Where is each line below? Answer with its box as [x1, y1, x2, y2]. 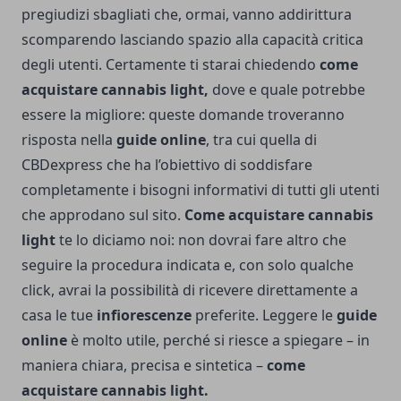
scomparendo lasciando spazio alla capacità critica [21, 30, 363, 50]
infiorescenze [97, 305, 192, 326]
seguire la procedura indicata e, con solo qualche [21, 255, 354, 276]
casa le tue [21, 305, 97, 326]
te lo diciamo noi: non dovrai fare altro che [59, 230, 346, 251]
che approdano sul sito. [21, 205, 184, 226]
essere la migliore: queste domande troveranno [21, 105, 345, 125]
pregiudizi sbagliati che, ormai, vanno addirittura [21, 4, 352, 25]
